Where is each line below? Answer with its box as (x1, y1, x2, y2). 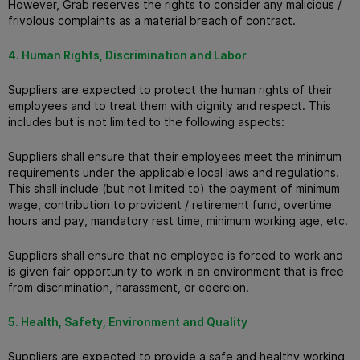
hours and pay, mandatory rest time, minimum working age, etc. (8, 213, 348, 227)
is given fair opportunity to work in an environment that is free (8, 264, 344, 278)
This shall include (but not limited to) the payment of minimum (8, 181, 340, 195)
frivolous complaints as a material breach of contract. (8, 13, 296, 27)
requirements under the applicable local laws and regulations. (8, 165, 339, 179)
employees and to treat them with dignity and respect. (8, 98, 309, 112)
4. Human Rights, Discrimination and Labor (8, 47, 247, 62)
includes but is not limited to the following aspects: (8, 114, 284, 129)
